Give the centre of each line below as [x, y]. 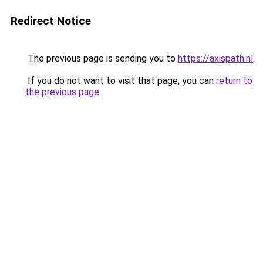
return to [234, 81]
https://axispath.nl [215, 58]
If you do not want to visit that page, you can [121, 81]
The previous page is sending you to [102, 58]
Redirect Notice [51, 21]
